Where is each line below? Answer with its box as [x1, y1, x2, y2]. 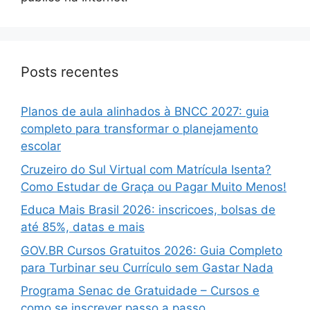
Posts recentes [21, 64, 118, 81]
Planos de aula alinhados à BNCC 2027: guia [21, 104, 269, 119]
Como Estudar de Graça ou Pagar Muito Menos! [21, 179, 286, 194]
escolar [21, 139, 61, 154]
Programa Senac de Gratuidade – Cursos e [21, 284, 259, 298]
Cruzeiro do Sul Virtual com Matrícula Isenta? [21, 162, 271, 176]
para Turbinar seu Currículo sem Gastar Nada [21, 260, 273, 275]
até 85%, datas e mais [21, 220, 145, 235]
